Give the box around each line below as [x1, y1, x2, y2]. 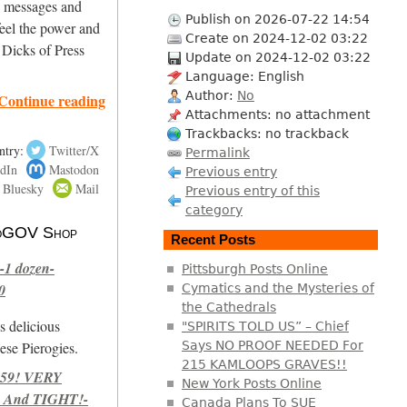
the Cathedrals [181, 299, 276, 314]
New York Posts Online [181, 375, 322, 391]
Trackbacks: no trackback [184, 125, 349, 141]
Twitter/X [48, 141, 99, 159]
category [184, 202, 243, 217]
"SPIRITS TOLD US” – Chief [181, 318, 349, 333]
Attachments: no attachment [184, 106, 370, 122]
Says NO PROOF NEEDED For [181, 337, 363, 352]
